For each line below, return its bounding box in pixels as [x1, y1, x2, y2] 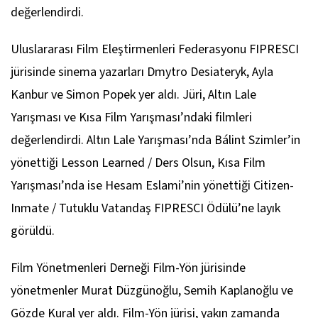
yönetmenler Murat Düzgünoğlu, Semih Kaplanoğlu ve [11, 281, 293, 300]
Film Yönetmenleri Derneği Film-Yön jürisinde [11, 258, 246, 277]
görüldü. [11, 221, 55, 240]
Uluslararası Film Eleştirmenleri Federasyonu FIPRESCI [11, 40, 299, 58]
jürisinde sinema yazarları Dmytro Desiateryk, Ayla [11, 62, 273, 81]
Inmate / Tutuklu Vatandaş [11, 199, 151, 217]
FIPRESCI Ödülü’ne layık [151, 199, 280, 217]
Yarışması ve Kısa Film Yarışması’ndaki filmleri [11, 108, 252, 126]
